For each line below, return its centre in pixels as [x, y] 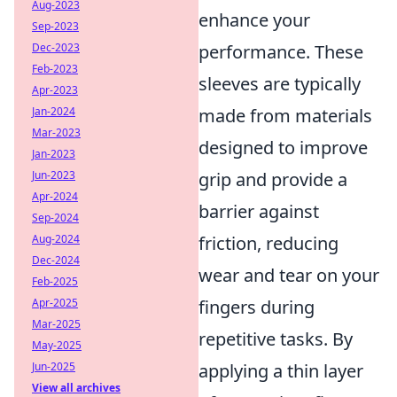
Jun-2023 [54, 175]
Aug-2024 [56, 239]
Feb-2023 [55, 69]
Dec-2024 [56, 260]
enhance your [254, 20]
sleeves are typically [280, 84]
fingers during [257, 307]
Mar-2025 [56, 324]
